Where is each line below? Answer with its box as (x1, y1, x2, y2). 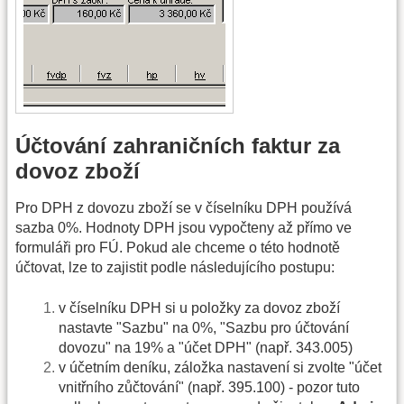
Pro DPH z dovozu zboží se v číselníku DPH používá (15, 200, 352, 216)
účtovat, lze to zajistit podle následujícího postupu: (15, 260, 335, 276)
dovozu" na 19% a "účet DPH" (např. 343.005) (59, 339, 353, 355)
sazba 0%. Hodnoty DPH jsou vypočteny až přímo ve (15, 220, 352, 236)
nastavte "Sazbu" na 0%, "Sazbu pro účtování (59, 319, 349, 335)
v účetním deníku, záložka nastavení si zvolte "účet (59, 359, 381, 375)
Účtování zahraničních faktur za (15, 133, 340, 159)
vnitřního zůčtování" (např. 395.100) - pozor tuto (59, 379, 360, 395)
